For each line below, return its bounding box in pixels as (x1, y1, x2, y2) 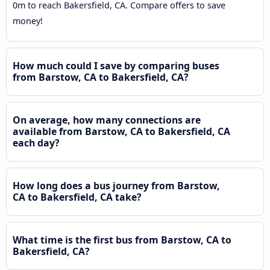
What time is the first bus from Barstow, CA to (13, 233, 231, 246)
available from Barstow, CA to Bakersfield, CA (13, 124, 230, 138)
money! (13, 14, 43, 27)
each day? (13, 136, 60, 149)
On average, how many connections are (13, 113, 201, 127)
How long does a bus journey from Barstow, (13, 178, 220, 192)
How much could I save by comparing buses (13, 58, 219, 72)
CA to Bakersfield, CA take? (13, 190, 142, 204)
